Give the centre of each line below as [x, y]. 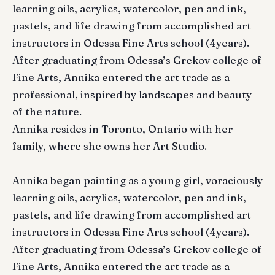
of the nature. [47, 112]
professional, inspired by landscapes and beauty [132, 95]
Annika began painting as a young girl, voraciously [137, 180]
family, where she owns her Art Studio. [110, 146]
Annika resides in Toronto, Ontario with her [122, 129]
